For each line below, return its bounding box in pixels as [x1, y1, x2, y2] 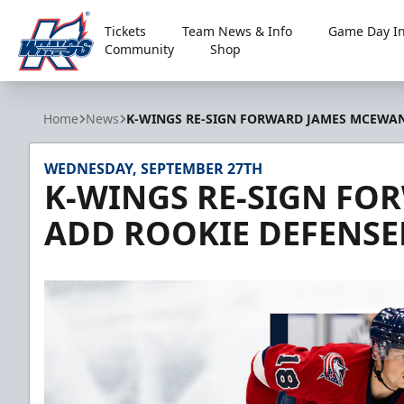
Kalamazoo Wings [17, 74, 139, 95]
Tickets [105, 23, 147, 40]
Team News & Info [182, 23, 293, 40]
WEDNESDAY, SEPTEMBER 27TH [44, 159, 262, 179]
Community [105, 41, 175, 58]
